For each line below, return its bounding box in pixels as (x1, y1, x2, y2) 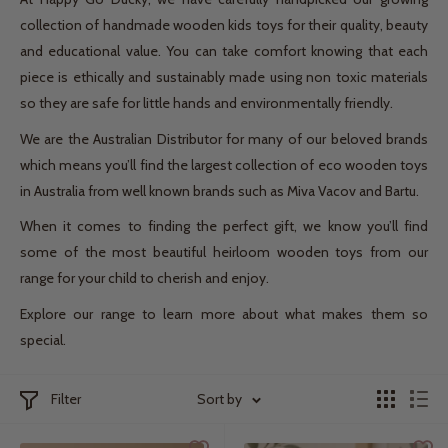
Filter (51, 390, 81, 409)
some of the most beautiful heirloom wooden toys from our (20, 243, 428, 262)
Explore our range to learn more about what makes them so (20, 305, 428, 324)
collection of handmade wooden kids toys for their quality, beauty (20, 15, 428, 34)
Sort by (197, 390, 242, 409)
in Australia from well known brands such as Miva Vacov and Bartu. (20, 181, 419, 200)
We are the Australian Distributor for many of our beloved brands (20, 129, 428, 148)
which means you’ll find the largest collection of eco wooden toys (20, 155, 428, 174)
